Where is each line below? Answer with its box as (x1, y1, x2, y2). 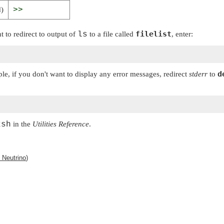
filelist (135, 29, 171, 38)
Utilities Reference (32, 119, 89, 128)
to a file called (87, 29, 135, 38)
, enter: (171, 29, 193, 38)
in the (11, 119, 32, 128)
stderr (189, 70, 207, 78)
